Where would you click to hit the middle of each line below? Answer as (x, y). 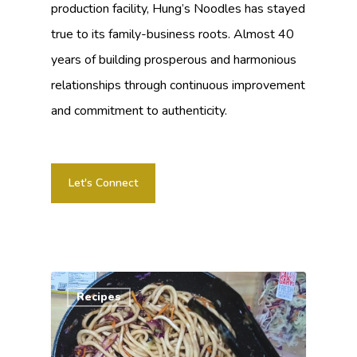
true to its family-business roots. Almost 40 (173, 35)
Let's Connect (104, 183)
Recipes (99, 297)
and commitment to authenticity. (139, 111)
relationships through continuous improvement (178, 86)
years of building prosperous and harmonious (174, 60)
